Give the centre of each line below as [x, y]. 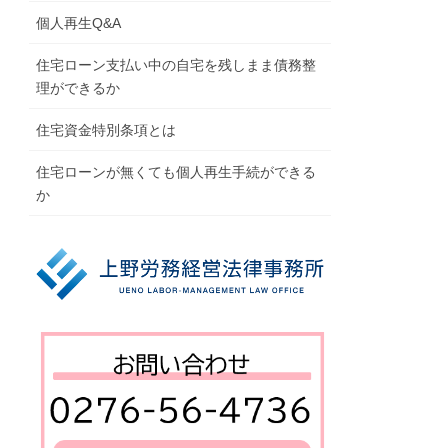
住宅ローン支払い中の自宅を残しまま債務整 [176, 65]
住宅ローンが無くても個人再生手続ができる [176, 172]
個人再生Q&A [79, 23]
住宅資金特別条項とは [106, 130]
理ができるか [78, 88]
